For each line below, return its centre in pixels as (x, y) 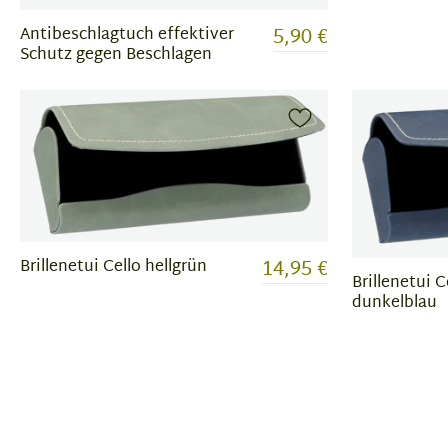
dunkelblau (394, 303)
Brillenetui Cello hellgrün (113, 267)
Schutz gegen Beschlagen (116, 55)
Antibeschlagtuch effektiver (127, 35)
